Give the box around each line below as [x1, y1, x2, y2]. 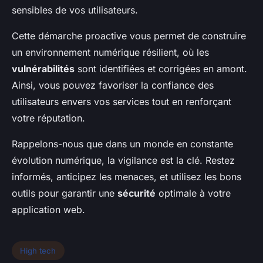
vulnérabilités [12, 63, 75, 75]
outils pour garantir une [12, 187, 117, 200]
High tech [20, 246, 56, 256]
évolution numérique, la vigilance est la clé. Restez [12, 154, 235, 167]
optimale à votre [156, 187, 231, 200]
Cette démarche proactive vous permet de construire [12, 30, 246, 42]
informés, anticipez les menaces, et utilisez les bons [12, 171, 241, 183]
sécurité [117, 187, 156, 200]
